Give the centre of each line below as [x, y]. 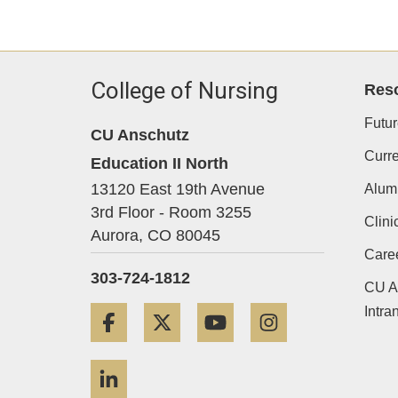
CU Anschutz [140, 135]
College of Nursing [184, 91]
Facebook [171, 312]
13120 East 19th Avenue [178, 189]
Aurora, [117, 235]
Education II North [159, 163]
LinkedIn [167, 370]
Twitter [214, 312]
